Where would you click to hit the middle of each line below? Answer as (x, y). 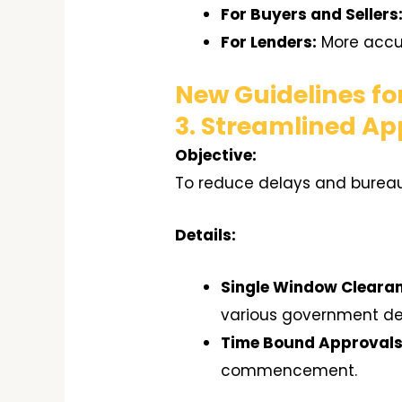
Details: (206, 236)
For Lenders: (269, 42)
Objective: (216, 156)
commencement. (289, 371)
